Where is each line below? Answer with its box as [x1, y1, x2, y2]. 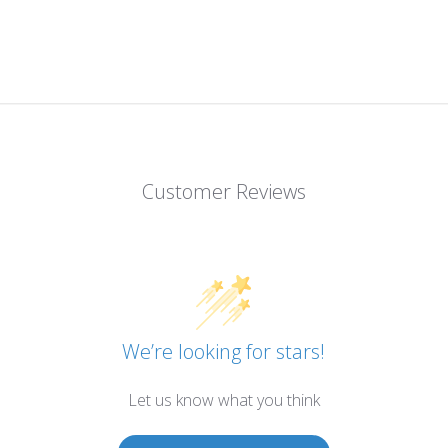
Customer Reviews [141, 177, 306, 205]
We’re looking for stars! [122, 337, 326, 365]
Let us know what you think [127, 388, 320, 411]
